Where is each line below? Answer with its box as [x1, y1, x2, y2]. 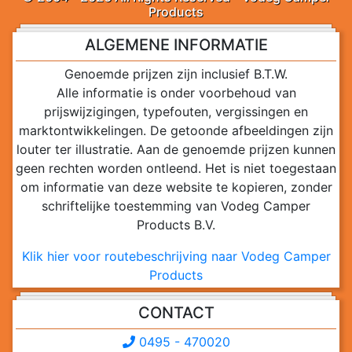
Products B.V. [137, 217, 215, 233]
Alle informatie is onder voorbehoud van [56, 85, 296, 101]
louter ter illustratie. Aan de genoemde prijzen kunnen [16, 141, 335, 158]
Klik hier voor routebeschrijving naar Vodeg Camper [21, 248, 331, 265]
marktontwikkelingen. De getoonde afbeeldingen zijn [19, 123, 333, 139]
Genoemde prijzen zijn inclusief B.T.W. [64, 66, 288, 82]
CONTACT [137, 303, 214, 323]
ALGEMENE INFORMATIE [84, 35, 268, 55]
